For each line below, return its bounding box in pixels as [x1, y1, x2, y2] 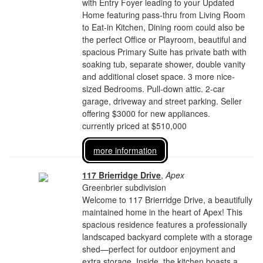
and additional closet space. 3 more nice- [82, 70, 235, 82]
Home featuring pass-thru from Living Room [82, 9, 246, 21]
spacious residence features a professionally [82, 218, 248, 230]
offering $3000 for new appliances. [82, 107, 211, 119]
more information [93, 144, 157, 156]
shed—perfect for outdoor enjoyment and [82, 243, 236, 255]
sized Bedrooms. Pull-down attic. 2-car [82, 83, 225, 95]
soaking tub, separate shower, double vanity [82, 58, 246, 70]
